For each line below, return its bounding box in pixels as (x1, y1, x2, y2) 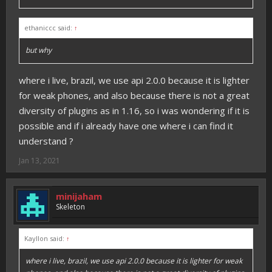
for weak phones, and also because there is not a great (19, 89, 250, 101)
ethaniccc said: (24, 23, 74, 32)
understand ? (19, 135, 73, 147)
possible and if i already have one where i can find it (19, 120, 233, 132)
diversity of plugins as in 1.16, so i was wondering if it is (19, 104, 250, 117)
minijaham (56, 190, 102, 202)
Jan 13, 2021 (19, 155, 60, 166)
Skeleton (56, 202, 85, 212)
